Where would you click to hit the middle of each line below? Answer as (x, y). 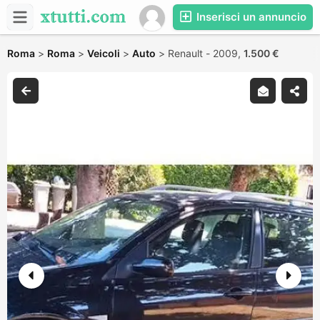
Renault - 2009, (206, 53)
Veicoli (104, 53)
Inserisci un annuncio (250, 17)
